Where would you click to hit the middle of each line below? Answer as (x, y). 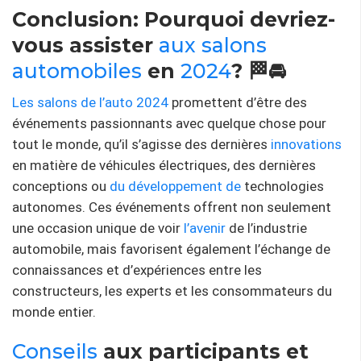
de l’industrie (266, 228)
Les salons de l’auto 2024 (90, 102)
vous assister (85, 45)
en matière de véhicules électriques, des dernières (164, 165)
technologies (282, 186)
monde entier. (54, 311)
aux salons (213, 45)
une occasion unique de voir (98, 228)
